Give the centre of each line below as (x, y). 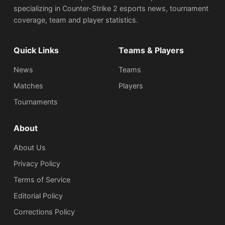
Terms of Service (42, 180)
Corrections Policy (44, 212)
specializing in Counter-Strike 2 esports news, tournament (111, 9)
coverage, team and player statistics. (76, 20)
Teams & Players (151, 50)
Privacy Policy (37, 164)
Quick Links (36, 50)
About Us (30, 148)
